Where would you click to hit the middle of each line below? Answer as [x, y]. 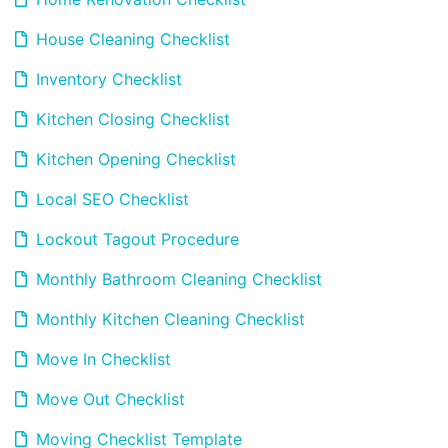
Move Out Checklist [108, 399]
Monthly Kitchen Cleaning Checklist [168, 319]
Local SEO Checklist [110, 199]
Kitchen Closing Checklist [130, 119]
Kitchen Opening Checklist [133, 159]
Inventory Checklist [106, 79]
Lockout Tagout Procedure [135, 239]
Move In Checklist [101, 359]
